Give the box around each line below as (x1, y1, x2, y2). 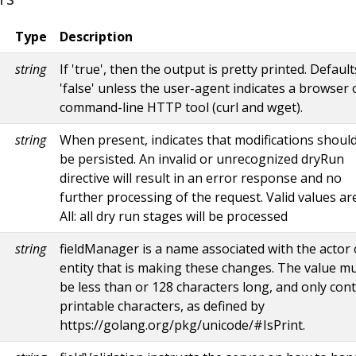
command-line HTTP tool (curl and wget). (60, 98, 303, 116)
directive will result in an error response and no (60, 168, 342, 187)
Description (60, 27, 133, 45)
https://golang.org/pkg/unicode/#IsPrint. (60, 315, 305, 334)
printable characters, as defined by (60, 296, 265, 315)
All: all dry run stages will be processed (60, 207, 288, 225)
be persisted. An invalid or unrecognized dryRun (60, 149, 344, 168)
